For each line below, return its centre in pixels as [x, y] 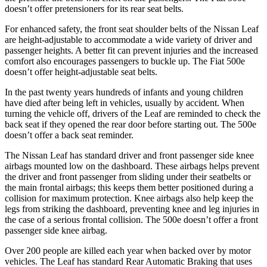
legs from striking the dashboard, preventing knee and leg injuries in [132, 209]
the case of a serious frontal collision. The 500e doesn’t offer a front [131, 219]
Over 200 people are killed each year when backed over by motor [128, 250]
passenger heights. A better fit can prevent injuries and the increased [131, 50]
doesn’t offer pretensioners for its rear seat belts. [94, 8]
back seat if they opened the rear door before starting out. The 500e [131, 124]
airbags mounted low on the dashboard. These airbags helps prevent [132, 166]
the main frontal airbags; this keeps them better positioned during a [129, 187]
